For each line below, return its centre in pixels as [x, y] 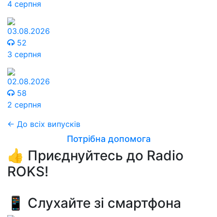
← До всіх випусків [44, 124]
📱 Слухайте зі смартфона [94, 203]
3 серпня [24, 54]
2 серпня [24, 105]
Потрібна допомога [108, 139]
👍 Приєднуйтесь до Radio [95, 155]
